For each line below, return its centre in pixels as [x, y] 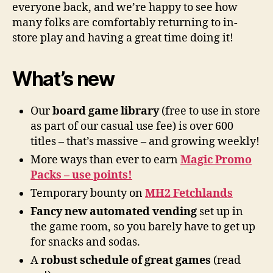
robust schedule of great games [125, 261]
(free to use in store [210, 111]
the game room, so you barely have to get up [143, 227]
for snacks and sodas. [85, 242]
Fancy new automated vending [114, 212]
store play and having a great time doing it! [123, 38]
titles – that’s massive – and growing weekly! [145, 142]
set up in [220, 212]
